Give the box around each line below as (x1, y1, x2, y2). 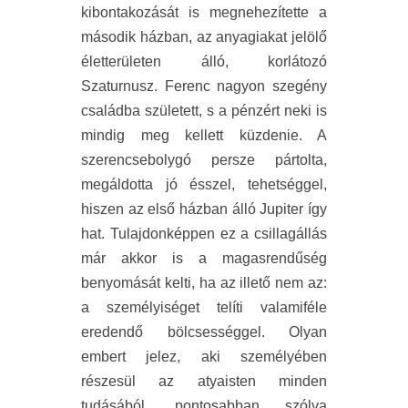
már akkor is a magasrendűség (81, 250, 327, 266)
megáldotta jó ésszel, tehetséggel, (81, 176, 327, 192)
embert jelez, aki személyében (81, 348, 327, 364)
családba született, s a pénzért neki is (81, 102, 327, 118)
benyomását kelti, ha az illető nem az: (81, 274, 327, 291)
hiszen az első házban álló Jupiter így (81, 200, 327, 217)
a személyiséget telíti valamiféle (81, 299, 327, 315)
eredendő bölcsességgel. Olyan (81, 323, 327, 340)
